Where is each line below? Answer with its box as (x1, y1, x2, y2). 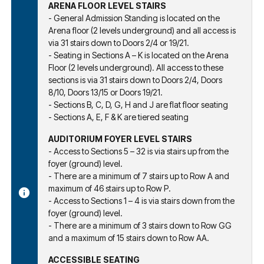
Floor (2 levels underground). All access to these (48, 62, 223, 72)
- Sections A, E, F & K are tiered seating (48, 111, 189, 122)
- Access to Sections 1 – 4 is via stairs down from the (48, 195, 235, 206)
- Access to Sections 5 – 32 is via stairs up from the (48, 146, 229, 156)
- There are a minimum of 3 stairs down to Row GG (48, 220, 232, 230)
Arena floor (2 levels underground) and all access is (48, 25, 236, 35)
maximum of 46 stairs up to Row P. (48, 183, 171, 193)
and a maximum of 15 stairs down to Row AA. (48, 232, 209, 243)
